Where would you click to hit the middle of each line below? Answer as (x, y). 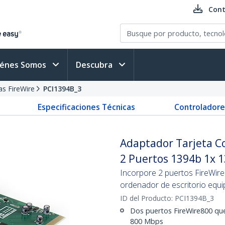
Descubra (95, 65)
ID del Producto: (147, 198)
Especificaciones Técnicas (86, 107)
